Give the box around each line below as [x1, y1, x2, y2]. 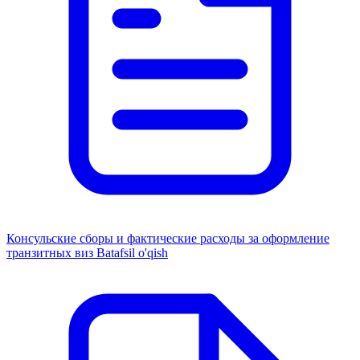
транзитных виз [6, 245, 96, 260]
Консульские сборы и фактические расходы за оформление [6, 231, 329, 245]
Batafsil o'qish [96, 245, 168, 260]
